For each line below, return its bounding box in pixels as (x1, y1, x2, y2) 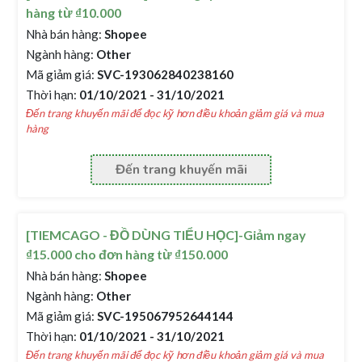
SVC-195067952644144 (95, 309, 234, 323)
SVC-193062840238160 (95, 67, 234, 82)
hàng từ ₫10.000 (26, 5, 122, 20)
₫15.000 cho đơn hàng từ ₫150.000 (26, 246, 229, 262)
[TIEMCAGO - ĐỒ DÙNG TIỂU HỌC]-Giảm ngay (26, 227, 307, 242)
